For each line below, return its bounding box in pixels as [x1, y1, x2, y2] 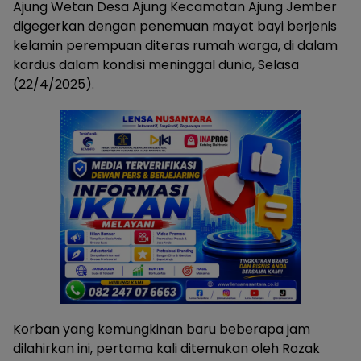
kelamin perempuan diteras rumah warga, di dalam [13, 36, 338, 56]
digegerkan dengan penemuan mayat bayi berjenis [13, 17, 337, 36]
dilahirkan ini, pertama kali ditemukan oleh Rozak [13, 339, 320, 359]
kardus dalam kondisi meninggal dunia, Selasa [13, 56, 299, 75]
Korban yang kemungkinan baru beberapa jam [13, 320, 310, 339]
